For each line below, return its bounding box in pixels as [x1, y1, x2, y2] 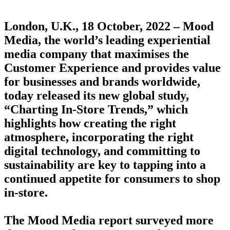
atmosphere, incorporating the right [4, 130, 194, 144]
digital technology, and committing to [4, 144, 200, 158]
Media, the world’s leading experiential [4, 33, 210, 47]
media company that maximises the [4, 47, 189, 61]
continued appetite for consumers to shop [4, 172, 220, 186]
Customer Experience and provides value [4, 61, 221, 75]
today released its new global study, [4, 89, 189, 103]
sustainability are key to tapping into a [4, 158, 206, 172]
